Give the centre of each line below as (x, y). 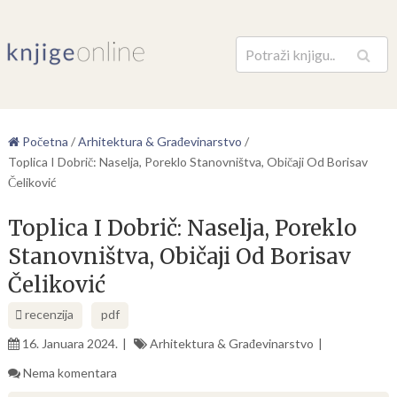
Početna (43, 141)
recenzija (47, 314)
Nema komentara (70, 373)
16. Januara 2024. (70, 343)
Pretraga (330, 62)
